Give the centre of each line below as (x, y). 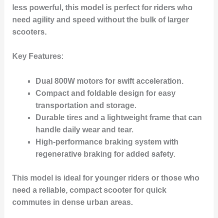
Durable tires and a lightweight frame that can (118, 117)
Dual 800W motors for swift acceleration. (109, 81)
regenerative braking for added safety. (105, 154)
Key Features (36, 56)
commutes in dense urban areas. (72, 202)
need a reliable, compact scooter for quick (89, 190)
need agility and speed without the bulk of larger (100, 19)
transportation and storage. (86, 105)
